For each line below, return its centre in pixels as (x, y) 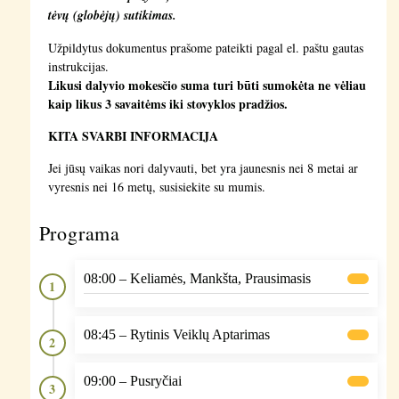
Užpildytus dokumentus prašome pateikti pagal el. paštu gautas (205, 47)
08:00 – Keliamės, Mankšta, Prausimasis (197, 278)
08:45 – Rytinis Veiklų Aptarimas (176, 334)
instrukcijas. (78, 66)
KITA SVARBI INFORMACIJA (133, 135)
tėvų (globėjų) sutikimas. (112, 15)
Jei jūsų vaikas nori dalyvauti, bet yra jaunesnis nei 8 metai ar (203, 167)
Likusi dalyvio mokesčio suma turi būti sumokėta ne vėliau (207, 85)
